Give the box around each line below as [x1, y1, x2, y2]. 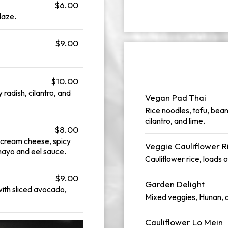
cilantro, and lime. [145, 116, 205, 126]
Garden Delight [145, 179, 205, 189]
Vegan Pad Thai [145, 92, 206, 103]
